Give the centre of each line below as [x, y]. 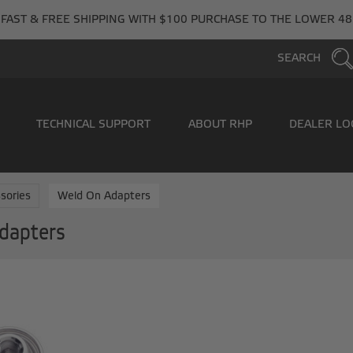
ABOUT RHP [220, 124]
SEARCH [301, 59]
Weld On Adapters [104, 196]
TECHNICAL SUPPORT [94, 124]
